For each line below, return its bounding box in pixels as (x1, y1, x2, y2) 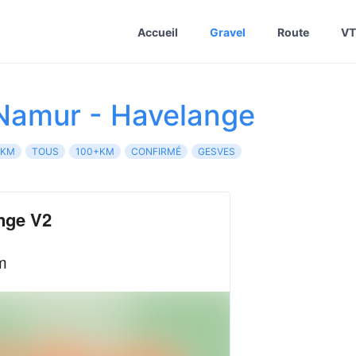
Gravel (210, 25, 246, 39)
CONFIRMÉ (131, 145, 181, 157)
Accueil (137, 25, 178, 39)
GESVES (198, 145, 235, 157)
